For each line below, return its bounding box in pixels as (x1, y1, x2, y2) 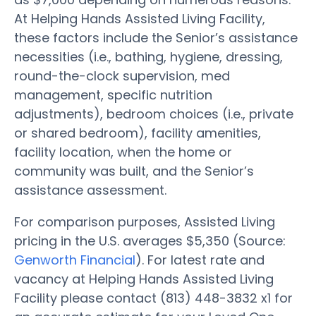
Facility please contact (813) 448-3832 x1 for (14, 288, 293, 307)
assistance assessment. (14, 181, 166, 199)
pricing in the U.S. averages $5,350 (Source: (14, 231, 286, 250)
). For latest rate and (135, 250, 265, 269)
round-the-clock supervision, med (14, 66, 230, 85)
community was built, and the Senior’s (14, 162, 254, 180)
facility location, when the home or (14, 142, 232, 161)
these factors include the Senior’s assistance (14, 28, 298, 47)
